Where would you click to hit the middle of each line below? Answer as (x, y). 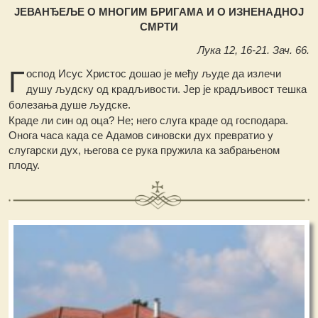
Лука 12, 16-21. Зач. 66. (253, 50)
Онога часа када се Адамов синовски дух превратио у (141, 135)
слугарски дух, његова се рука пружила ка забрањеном (144, 150)
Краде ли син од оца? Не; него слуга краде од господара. (149, 120)
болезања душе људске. (70, 104)
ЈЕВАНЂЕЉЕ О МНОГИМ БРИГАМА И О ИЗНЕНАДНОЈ (159, 11)
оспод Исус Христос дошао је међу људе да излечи (154, 73)
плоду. (24, 165)
